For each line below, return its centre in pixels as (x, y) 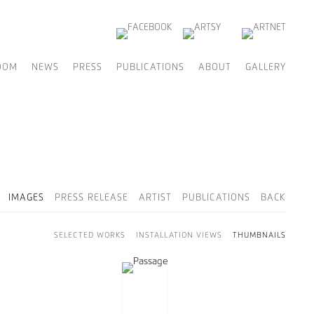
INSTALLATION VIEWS (179, 235)
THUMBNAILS (259, 235)
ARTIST (155, 198)
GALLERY (266, 68)
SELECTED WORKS (90, 235)
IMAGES (26, 198)
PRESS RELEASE (91, 198)
